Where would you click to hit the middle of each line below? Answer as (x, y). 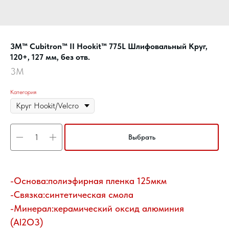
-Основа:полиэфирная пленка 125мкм (88, 181)
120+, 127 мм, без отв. (50, 57)
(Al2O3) (27, 222)
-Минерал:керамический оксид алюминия (97, 209)
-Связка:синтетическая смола (72, 195)
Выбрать (142, 137)
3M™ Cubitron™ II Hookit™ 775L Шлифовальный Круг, (109, 46)
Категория (23, 92)
